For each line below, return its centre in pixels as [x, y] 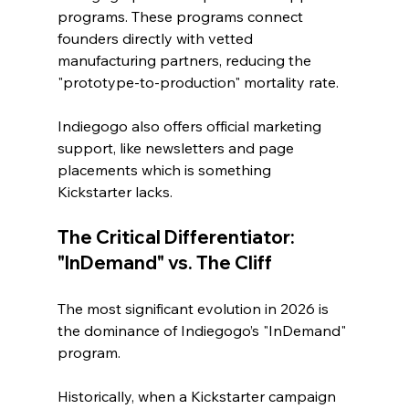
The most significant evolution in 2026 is [194, 308]
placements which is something [166, 169]
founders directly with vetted [157, 38]
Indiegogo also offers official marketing [191, 126]
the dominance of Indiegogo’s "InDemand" [203, 330]
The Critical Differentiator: [178, 236]
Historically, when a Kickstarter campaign [198, 396]
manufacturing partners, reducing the [186, 60]
